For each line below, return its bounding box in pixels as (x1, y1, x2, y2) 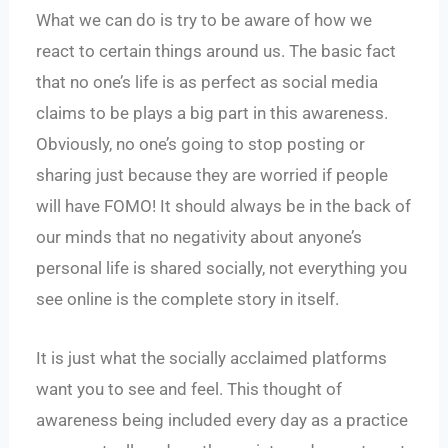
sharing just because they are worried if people (36, 165, 389, 186)
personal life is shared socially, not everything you (36, 258, 408, 279)
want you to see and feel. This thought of (36, 378, 343, 399)
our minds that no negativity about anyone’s (36, 227, 363, 248)
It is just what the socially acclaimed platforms (36, 347, 388, 368)
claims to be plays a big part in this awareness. (36, 103, 389, 124)
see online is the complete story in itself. (36, 289, 340, 310)
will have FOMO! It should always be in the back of (36, 196, 412, 217)
